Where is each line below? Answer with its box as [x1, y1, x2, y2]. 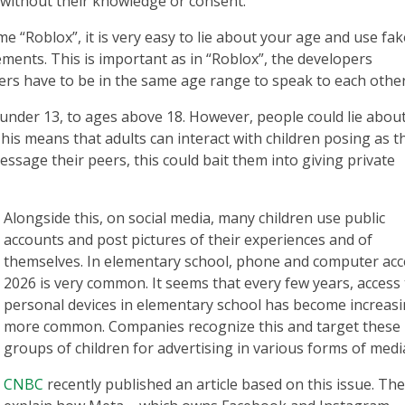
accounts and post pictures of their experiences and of [4, 230, 372, 250]
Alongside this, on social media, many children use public [4, 208, 385, 228]
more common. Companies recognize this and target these [4, 316, 400, 336]
